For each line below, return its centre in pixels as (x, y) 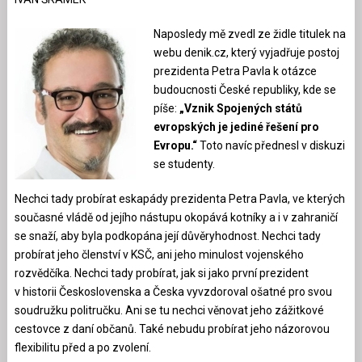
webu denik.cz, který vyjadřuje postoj (246, 52)
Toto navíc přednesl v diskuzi (272, 145)
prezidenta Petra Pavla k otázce (235, 71)
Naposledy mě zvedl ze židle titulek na (249, 34)
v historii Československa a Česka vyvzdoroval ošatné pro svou (173, 291)
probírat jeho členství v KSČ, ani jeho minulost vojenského (159, 254)
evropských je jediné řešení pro (236, 126)
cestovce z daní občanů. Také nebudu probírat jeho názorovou (172, 328)
